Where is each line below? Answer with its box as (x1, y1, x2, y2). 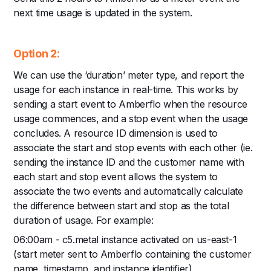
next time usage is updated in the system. (13, 6, 192, 19)
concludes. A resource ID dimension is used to (13, 126, 218, 139)
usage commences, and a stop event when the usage (13, 112, 249, 125)
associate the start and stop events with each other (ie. (13, 141, 253, 154)
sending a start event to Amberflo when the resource (13, 97, 248, 110)
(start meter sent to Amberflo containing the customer (13, 247, 252, 260)
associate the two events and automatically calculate (13, 184, 243, 197)
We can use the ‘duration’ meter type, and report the (13, 68, 244, 81)
